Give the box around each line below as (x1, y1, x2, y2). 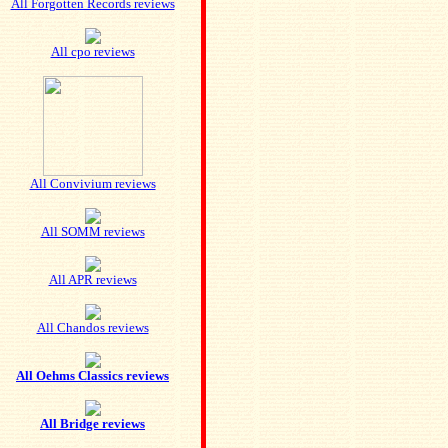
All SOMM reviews (40, 224, 145, 239)
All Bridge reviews (40, 416, 145, 431)
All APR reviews (48, 272, 137, 287)
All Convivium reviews (29, 176, 156, 191)
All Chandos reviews (36, 320, 149, 335)
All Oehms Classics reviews (16, 368, 169, 383)
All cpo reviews (50, 44, 135, 59)
